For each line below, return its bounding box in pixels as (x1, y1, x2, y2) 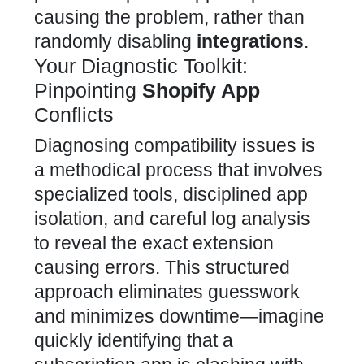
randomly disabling (34, 31, 197, 52)
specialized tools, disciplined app (34, 184, 308, 205)
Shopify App (142, 79, 260, 102)
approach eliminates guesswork (34, 281, 300, 302)
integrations (197, 31, 304, 52)
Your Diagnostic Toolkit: (34, 54, 248, 77)
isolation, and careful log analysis (34, 208, 310, 229)
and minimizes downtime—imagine (34, 305, 324, 327)
